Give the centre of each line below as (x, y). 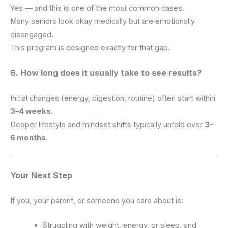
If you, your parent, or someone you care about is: (97, 200)
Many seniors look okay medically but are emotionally (103, 21)
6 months (28, 138)
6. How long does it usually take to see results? (106, 73)
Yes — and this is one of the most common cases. (97, 8)
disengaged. (32, 34)
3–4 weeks (31, 112)
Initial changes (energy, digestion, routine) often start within (113, 98)
